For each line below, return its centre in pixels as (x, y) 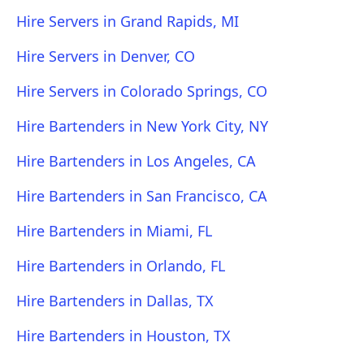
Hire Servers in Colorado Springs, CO (142, 91)
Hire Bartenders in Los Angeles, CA (136, 161)
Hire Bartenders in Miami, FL (114, 231)
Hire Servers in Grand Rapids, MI (128, 21)
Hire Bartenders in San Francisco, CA (142, 196)
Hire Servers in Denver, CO (106, 56)
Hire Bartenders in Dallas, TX (115, 301)
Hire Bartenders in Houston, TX (123, 336)
